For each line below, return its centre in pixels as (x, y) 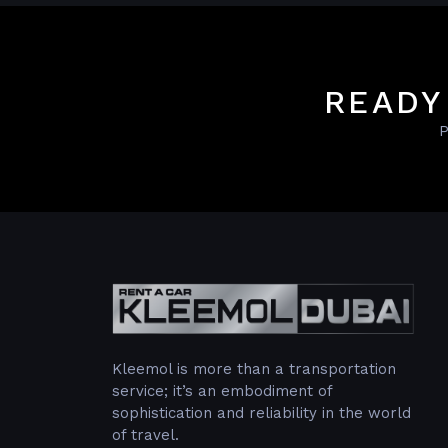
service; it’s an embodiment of (222, 391)
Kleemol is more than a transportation (254, 369)
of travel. (145, 435)
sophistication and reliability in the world (261, 413)
